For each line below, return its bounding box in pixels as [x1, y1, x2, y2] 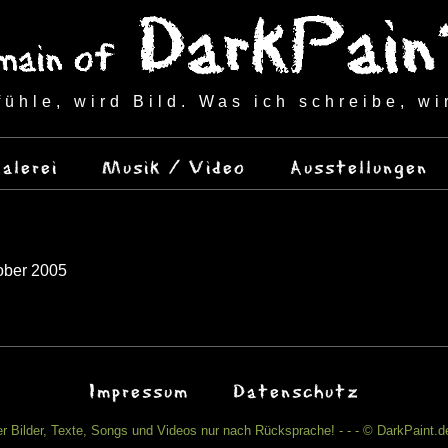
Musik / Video [102, 153, 246, 180]
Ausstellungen [290, 153, 428, 180]
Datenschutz [232, 377, 360, 404]
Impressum [88, 377, 189, 404]
